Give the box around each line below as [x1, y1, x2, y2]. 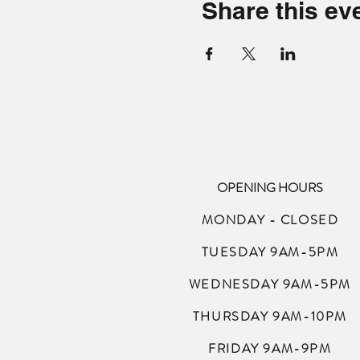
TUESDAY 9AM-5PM [201, 242, 339, 261]
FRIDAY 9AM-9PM [208, 338, 332, 358]
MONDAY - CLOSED [201, 210, 339, 229]
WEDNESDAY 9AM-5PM [188, 274, 352, 293]
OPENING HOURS [217, 178, 323, 197]
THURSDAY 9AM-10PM [192, 306, 348, 325]
